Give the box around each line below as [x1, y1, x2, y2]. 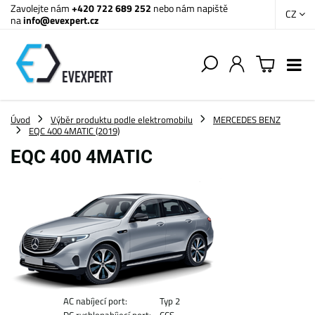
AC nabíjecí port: [63, 294, 127, 308]
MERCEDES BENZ [213, 112, 281, 127]
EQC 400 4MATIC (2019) [29, 124, 120, 138]
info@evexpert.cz [23, 13, 98, 27]
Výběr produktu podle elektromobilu [51, 112, 193, 127]
